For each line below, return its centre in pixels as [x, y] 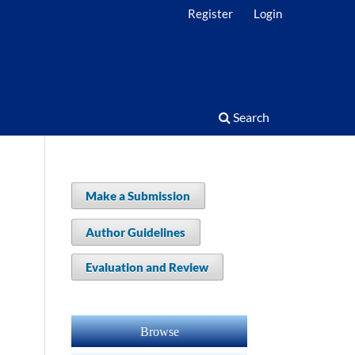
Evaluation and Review [147, 267]
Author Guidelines [136, 233]
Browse [159, 331]
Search [250, 117]
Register [211, 13]
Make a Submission [138, 196]
